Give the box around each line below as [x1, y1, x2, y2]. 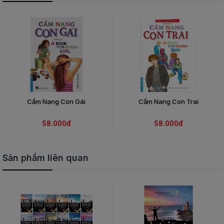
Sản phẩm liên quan [2, 152, 88, 163]
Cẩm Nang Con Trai [138, 97, 198, 105]
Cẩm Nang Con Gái [27, 97, 85, 105]
